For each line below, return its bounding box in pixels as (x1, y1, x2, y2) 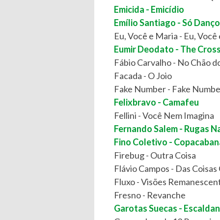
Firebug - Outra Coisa (114, 150, 196, 161)
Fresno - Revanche (114, 190, 186, 200)
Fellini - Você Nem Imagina (114, 110, 214, 121)
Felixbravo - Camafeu (114, 97, 199, 108)
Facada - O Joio (114, 70, 172, 81)
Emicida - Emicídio (114, 4, 184, 15)
